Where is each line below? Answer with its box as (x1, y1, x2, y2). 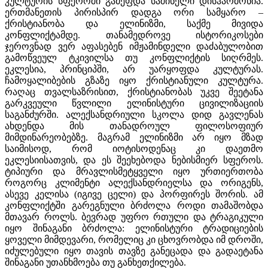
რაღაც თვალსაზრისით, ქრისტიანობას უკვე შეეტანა (5, 86, 263, 97)
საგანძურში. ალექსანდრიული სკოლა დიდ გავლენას (5, 109, 263, 120)
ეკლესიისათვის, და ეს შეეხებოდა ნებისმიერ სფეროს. (5, 154, 263, 165)
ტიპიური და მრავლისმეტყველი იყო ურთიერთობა (5, 166, 263, 176)
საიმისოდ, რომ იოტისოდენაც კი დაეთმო (5, 143, 263, 154)
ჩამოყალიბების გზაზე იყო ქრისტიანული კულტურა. (5, 75, 263, 86)
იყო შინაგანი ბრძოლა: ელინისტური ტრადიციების (5, 223, 263, 233)
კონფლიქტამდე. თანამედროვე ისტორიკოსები (5, 29, 263, 40)
